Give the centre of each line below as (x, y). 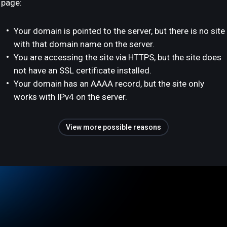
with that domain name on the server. (84, 44)
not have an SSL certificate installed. (83, 70)
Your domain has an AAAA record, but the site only (109, 84)
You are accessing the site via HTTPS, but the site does (118, 57)
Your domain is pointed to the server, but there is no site (119, 31)
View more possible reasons (113, 127)
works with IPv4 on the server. (70, 97)
